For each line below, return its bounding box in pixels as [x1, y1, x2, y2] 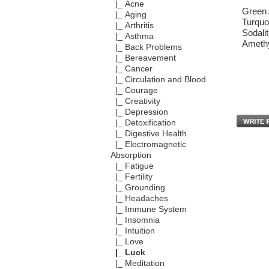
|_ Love [110, 237, 144, 247]
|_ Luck [110, 248, 145, 258]
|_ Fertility [110, 172, 153, 182]
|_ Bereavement [110, 53, 176, 63]
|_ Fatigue [110, 162, 154, 171]
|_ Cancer [110, 64, 153, 74]
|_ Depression [110, 107, 168, 117]
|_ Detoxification [110, 118, 176, 128]
